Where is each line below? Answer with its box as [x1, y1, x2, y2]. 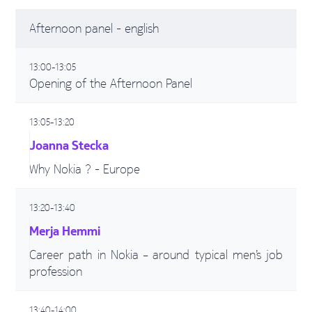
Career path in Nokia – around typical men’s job [29, 246, 283, 263]
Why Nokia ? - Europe [29, 160, 140, 178]
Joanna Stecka [29, 136, 109, 154]
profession [29, 263, 82, 280]
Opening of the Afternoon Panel [29, 75, 192, 92]
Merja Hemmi [29, 222, 100, 240]
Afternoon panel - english [29, 19, 159, 37]
